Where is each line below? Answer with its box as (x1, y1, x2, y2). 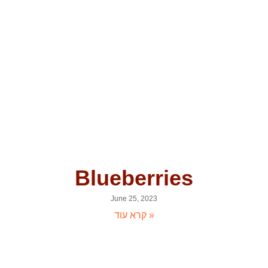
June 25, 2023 (111, 194, 157, 203)
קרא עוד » (146, 210, 154, 221)
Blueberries (75, 166, 193, 191)
